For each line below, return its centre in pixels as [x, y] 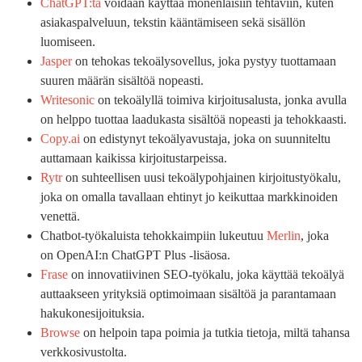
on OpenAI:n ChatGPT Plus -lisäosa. [135, 255]
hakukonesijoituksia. [93, 313]
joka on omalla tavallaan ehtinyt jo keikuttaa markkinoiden [189, 196]
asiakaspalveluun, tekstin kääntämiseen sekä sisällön [173, 22]
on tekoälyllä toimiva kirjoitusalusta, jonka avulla [221, 99]
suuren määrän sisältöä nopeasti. [122, 80]
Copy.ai [60, 138]
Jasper [56, 61]
